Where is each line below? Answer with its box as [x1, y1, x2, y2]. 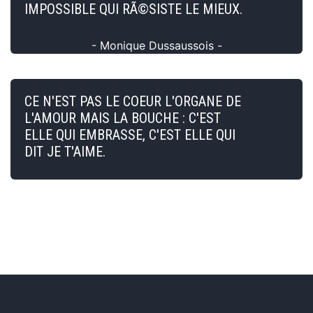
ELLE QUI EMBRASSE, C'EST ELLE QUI [24, 126, 235, 143]
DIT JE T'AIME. [24, 143, 105, 160]
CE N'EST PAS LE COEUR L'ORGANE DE [24, 92, 241, 110]
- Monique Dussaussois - [91, 38, 222, 52]
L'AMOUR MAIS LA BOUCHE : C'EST [24, 109, 221, 126]
